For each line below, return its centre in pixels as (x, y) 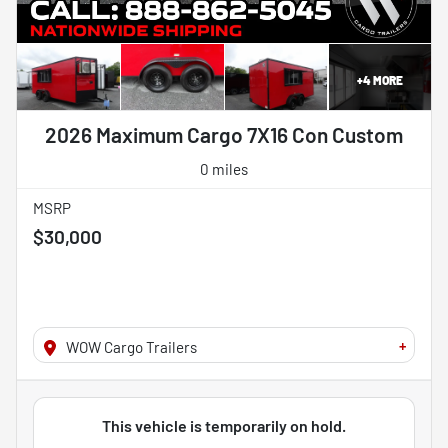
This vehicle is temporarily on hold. (224, 426)
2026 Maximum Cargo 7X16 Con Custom (224, 135)
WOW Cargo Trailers (131, 347)
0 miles (224, 169)
